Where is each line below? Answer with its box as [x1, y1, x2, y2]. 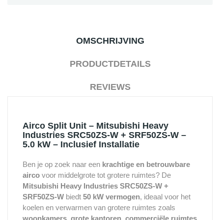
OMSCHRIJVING [76, 36, 144, 46]
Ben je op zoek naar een [23, 160, 102, 169]
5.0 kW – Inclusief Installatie [23, 139, 139, 150]
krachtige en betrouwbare [102, 160, 190, 169]
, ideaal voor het [140, 192, 191, 201]
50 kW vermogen [83, 192, 140, 201]
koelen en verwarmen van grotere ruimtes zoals [23, 203, 175, 212]
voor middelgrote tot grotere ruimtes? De [40, 171, 171, 180]
